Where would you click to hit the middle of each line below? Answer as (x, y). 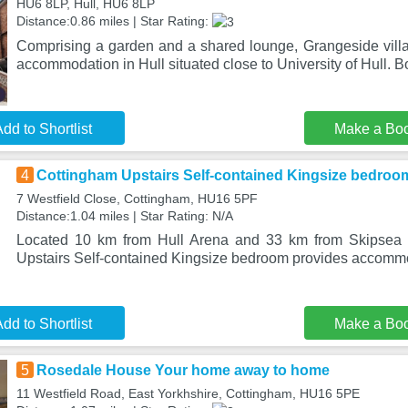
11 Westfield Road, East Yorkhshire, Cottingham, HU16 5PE (188, 393)
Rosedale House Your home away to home (183, 370)
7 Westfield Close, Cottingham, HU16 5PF (137, 199)
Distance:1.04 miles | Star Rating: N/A (124, 216)
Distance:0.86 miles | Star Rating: (114, 21)
